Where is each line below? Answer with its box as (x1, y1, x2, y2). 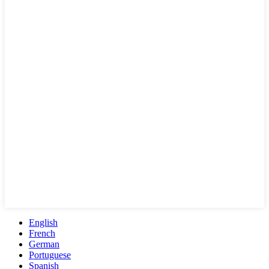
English (29, 217, 58, 228)
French (29, 228, 55, 238)
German (29, 238, 59, 249)
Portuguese (29, 249, 71, 260)
